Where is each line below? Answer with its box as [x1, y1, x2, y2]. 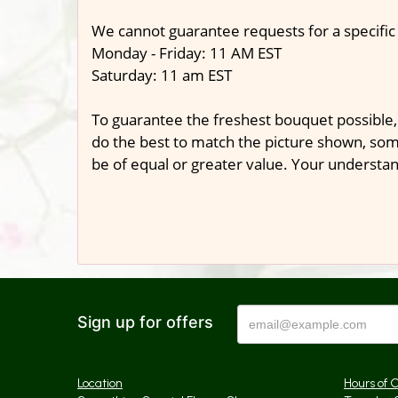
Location [77, 375, 123, 391]
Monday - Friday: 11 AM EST [92, 42, 282, 63]
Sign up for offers [77, 312, 213, 331]
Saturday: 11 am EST [92, 64, 232, 85]
